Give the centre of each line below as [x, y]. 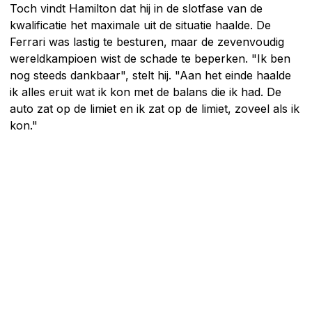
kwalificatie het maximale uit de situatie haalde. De [140, 25]
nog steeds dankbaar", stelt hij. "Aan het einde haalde [150, 75]
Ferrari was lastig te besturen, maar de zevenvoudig [147, 41]
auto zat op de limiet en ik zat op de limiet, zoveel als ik [155, 108]
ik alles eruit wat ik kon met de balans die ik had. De [146, 92]
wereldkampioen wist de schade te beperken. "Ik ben [150, 58]
